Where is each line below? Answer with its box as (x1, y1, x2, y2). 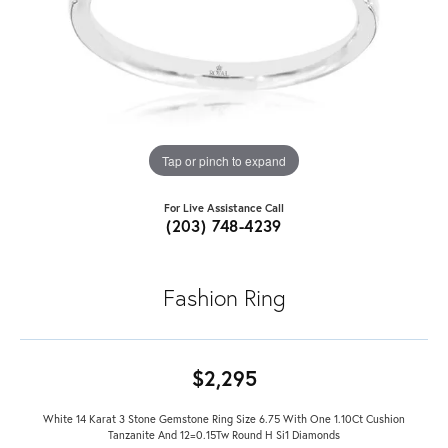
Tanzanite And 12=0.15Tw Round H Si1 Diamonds (108, 427, 340, 443)
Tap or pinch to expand (162, 151, 286, 169)
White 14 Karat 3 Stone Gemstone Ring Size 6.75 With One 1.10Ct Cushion (43, 411, 405, 427)
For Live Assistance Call (164, 200, 284, 216)
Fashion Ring (162, 282, 286, 313)
